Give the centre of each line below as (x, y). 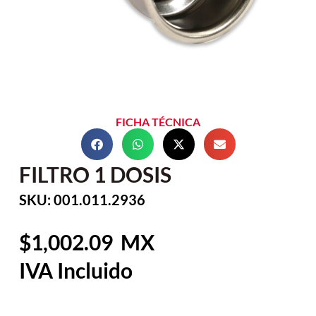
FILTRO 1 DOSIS (95, 175)
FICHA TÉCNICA (158, 122)
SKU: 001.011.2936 (82, 200)
